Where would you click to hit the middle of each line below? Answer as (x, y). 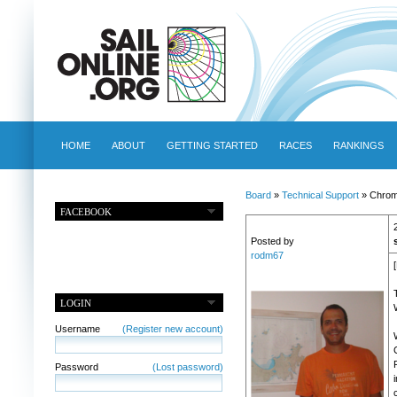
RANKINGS (358, 145)
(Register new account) (172, 328)
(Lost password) (187, 366)
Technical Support (320, 195)
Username (77, 328)
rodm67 (267, 256)
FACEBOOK (86, 211)
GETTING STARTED (212, 145)
